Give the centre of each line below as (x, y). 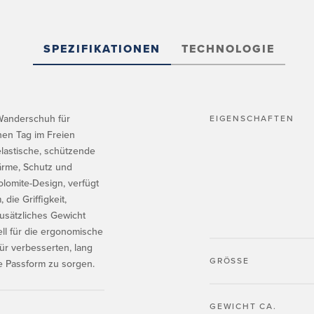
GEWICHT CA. (243, 306)
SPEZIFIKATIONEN (102, 49)
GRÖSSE (226, 261)
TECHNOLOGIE (228, 49)
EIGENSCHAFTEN (252, 118)
